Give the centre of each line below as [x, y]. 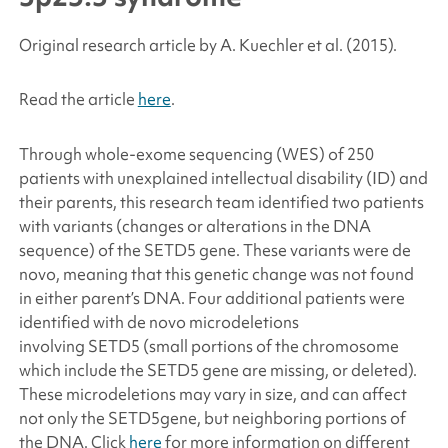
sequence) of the [81, 249]
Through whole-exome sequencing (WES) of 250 [196, 153]
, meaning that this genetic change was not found [234, 273]
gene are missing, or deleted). [307, 369]
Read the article [78, 98]
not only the [63, 417]
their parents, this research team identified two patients [221, 201]
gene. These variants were [295, 249]
